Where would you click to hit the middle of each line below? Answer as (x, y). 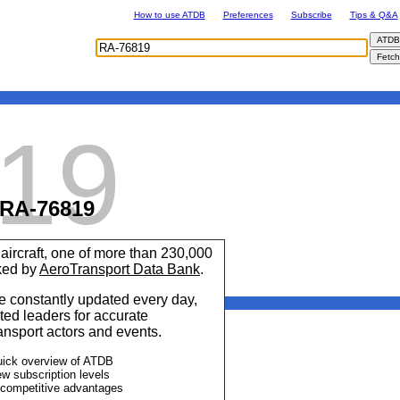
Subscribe (311, 15)
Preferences (248, 15)
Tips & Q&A (374, 15)
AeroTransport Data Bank (120, 269)
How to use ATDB (169, 15)
